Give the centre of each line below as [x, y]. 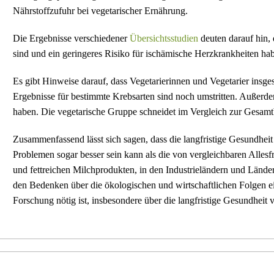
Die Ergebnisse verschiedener [71, 38]
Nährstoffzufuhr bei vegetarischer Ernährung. [102, 10]
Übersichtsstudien [164, 38]
